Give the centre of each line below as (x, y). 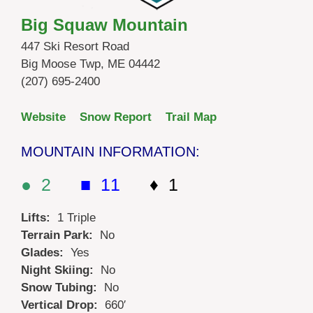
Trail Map (191, 117)
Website (43, 117)
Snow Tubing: (63, 288)
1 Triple (77, 218)
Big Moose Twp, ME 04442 (90, 64)
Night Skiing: (61, 270)
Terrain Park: (60, 235)
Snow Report (116, 117)
